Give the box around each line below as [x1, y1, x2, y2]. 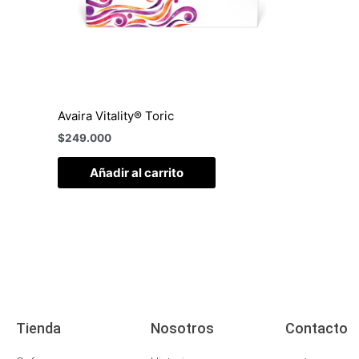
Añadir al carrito [90, 164, 184, 180]
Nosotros [151, 319, 214, 337]
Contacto [285, 319, 348, 337]
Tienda [16, 319, 61, 337]
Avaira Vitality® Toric [58, 107, 174, 123]
